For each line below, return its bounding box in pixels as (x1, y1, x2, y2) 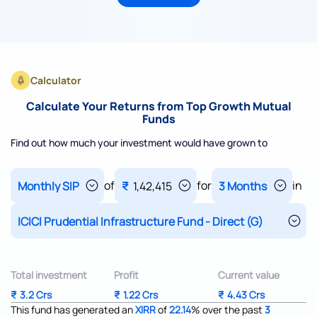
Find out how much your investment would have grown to (11, 136, 267, 150)
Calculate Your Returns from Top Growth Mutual (25, 98, 292, 115)
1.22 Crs (123, 288, 158, 302)
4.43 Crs (226, 288, 265, 302)
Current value (217, 268, 279, 282)
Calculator (30, 74, 81, 88)
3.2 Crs (20, 288, 52, 302)
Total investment (11, 268, 87, 282)
